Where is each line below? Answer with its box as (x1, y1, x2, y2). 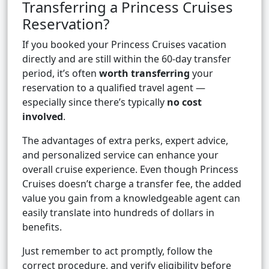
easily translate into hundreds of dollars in (22, 206, 214, 220)
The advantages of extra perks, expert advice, (22, 134, 228, 148)
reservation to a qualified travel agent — (22, 81, 205, 95)
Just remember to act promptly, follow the (22, 244, 213, 258)
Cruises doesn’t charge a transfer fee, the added (22, 177, 241, 191)
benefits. (22, 220, 62, 234)
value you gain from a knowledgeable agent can (22, 192, 240, 205)
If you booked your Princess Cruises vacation (22, 38, 226, 52)
